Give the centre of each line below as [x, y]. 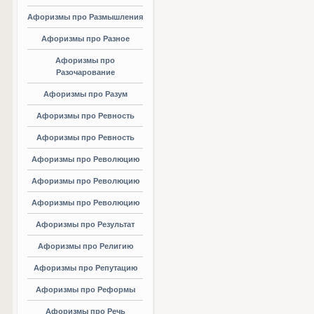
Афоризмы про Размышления [85, 17]
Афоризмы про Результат [85, 224]
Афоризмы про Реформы [85, 289]
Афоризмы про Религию [85, 246]
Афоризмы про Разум [85, 94]
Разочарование [85, 72]
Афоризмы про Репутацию [85, 268]
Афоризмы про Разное [85, 39]
